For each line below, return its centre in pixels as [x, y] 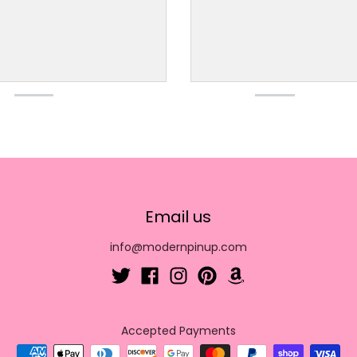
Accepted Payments [178, 330]
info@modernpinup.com [178, 247]
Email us [178, 216]
